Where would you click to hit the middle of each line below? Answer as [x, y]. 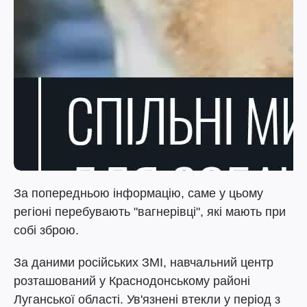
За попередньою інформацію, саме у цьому [138, 193]
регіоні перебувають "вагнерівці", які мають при [150, 212]
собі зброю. [46, 230]
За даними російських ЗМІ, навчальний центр [144, 262]
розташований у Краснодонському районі [132, 281]
